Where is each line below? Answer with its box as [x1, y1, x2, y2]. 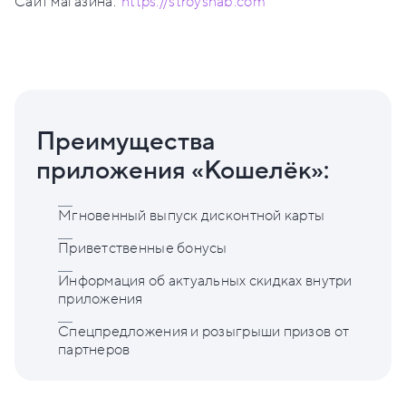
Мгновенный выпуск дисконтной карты [58, 206, 325, 227]
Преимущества [36, 125, 216, 159]
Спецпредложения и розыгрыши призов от [58, 322, 350, 343]
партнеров [58, 340, 130, 361]
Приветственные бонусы [58, 238, 227, 259]
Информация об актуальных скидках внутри [58, 271, 353, 292]
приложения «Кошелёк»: [36, 154, 329, 188]
